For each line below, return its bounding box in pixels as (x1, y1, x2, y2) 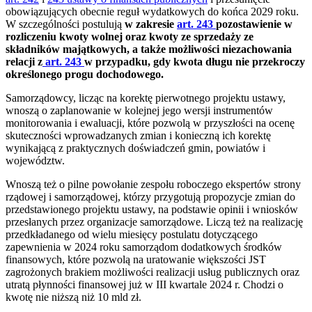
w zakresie (125, 18, 177, 31)
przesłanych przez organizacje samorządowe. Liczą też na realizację (6, 216, 303, 228)
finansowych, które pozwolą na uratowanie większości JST (6, 253, 266, 266)
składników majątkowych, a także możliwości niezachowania (6, 43, 292, 56)
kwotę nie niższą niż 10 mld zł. (6, 291, 141, 304)
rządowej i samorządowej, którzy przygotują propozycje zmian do (6, 191, 295, 203)
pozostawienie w (216, 18, 292, 31)
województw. (6, 155, 65, 167)
